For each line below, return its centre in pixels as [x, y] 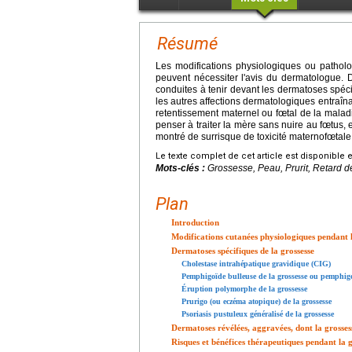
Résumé [187, 43]
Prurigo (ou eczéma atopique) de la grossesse [257, 301]
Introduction [195, 222]
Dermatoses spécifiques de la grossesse [243, 250]
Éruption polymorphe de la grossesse [244, 288]
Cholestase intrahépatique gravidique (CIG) [256, 263]
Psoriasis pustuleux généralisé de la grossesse [258, 313]
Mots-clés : [181, 168]
